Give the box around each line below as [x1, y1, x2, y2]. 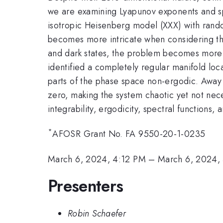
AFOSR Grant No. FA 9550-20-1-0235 [52, 127, 206, 141]
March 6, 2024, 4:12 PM [48, 152, 146, 166]
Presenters [48, 174, 123, 198]
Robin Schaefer [68, 207, 126, 220]
